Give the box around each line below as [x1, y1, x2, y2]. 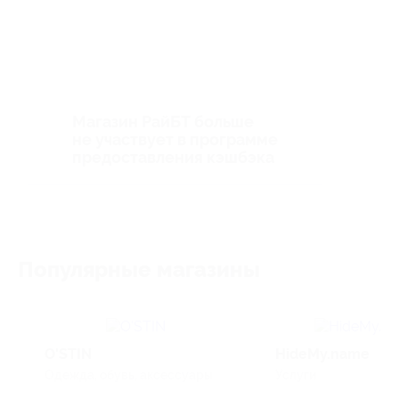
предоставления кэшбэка [71, 148, 274, 167]
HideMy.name [275, 346, 370, 362]
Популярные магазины [18, 257, 260, 282]
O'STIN [45, 346, 92, 362]
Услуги [275, 368, 316, 382]
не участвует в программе [71, 130, 278, 149]
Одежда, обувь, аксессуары [45, 368, 213, 382]
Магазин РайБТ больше [71, 112, 254, 131]
